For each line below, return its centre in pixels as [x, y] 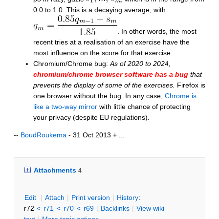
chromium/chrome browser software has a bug [111, 74]
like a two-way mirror [65, 106]
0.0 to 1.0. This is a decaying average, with [99, 10]
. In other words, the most [157, 31]
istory [130, 197]
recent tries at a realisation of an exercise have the [111, 42]
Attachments [56, 170]
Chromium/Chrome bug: [72, 63]
